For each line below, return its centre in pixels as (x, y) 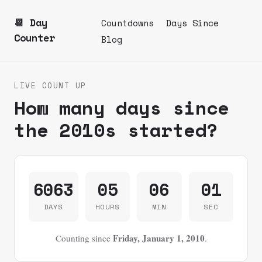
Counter (35, 38)
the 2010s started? (116, 130)
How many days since (122, 108)
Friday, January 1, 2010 (158, 238)
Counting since (84, 238)
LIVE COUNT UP (50, 86)
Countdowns (128, 23)
